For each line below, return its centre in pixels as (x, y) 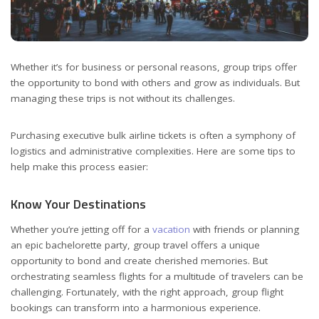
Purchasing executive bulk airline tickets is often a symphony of (153, 136)
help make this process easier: (79, 167)
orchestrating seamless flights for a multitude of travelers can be (157, 276)
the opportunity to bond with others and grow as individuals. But (155, 83)
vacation (171, 229)
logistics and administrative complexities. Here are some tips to (153, 151)
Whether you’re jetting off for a (82, 229)
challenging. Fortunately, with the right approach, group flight (147, 292)
